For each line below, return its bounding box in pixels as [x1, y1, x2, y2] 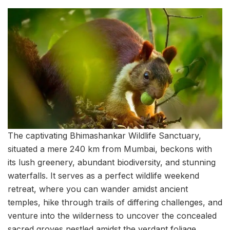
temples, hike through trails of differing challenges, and [8, 197, 222, 208]
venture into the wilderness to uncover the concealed [8, 210, 217, 221]
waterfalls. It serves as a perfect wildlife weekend [8, 170, 199, 181]
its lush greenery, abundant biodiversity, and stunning [8, 157, 216, 168]
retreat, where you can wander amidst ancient [8, 184, 188, 195]
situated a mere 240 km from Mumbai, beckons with [8, 144, 212, 155]
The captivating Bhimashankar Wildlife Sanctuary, [8, 130, 201, 141]
